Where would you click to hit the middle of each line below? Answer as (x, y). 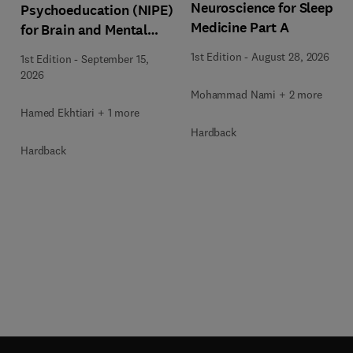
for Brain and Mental (84, 30)
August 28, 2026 (290, 56)
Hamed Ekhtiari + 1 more (80, 113)
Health (42, 50)
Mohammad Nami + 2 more (256, 94)
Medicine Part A (240, 27)
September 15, (115, 59)
